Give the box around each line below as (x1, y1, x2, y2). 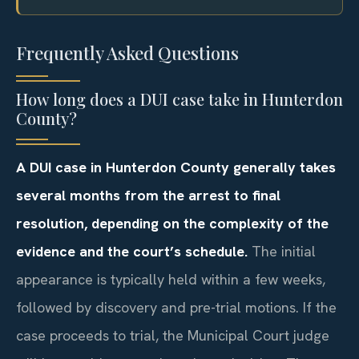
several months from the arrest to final (16, 186, 280, 205)
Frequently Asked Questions (16, 41, 239, 66)
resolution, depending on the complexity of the (16, 214, 329, 233)
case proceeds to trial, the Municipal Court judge (16, 326, 329, 345)
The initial (248, 242, 316, 261)
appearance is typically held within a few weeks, (16, 270, 325, 289)
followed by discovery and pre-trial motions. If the (16, 298, 337, 317)
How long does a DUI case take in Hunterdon (16, 88, 343, 111)
